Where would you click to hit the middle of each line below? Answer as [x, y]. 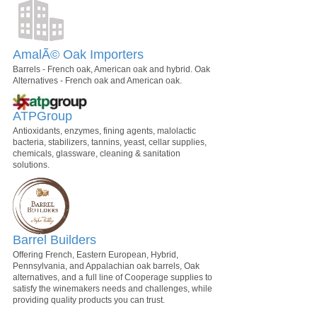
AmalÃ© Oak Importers [78, 54]
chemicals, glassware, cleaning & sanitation [97, 154]
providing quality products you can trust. [89, 300]
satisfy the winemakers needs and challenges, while [113, 289]
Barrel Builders [54, 240]
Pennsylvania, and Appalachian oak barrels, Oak [106, 266]
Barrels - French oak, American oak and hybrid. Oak [111, 69]
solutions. [31, 165]
